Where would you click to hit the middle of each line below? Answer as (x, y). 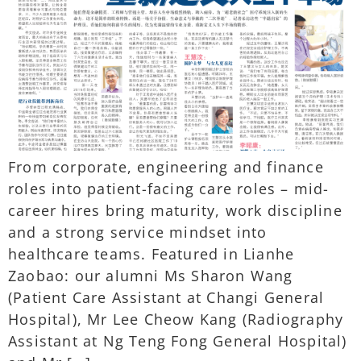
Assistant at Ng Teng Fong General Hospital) (178, 340)
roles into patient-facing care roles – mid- (169, 188)
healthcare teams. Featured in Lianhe (151, 253)
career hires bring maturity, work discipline (175, 210)
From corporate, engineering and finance (166, 166)
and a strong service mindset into (138, 232)
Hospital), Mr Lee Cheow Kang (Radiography (176, 319)
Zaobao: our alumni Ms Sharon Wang (151, 275)
